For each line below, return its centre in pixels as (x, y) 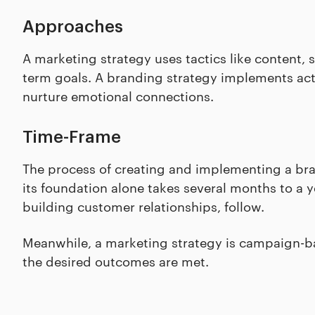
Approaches (73, 27)
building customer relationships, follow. (143, 206)
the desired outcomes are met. (116, 261)
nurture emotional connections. (118, 95)
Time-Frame (72, 137)
